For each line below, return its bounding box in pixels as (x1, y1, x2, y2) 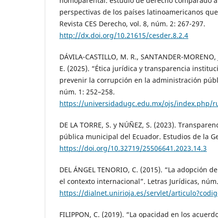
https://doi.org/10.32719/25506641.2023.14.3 (59, 144, 207, 153)
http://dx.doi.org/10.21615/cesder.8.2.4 (59, 31, 188, 40)
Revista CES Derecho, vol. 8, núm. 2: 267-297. (59, 19, 205, 28)
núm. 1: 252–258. (59, 87, 115, 97)
